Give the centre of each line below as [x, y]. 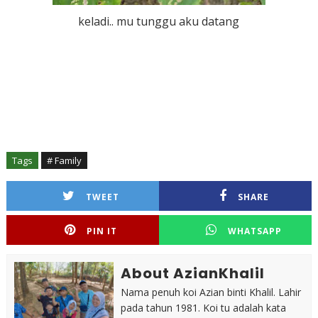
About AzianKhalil [192, 273]
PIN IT [102, 231]
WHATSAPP [255, 231]
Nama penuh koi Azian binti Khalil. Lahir [210, 292]
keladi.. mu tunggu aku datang [159, 21]
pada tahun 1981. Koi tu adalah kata [203, 307]
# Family [64, 160]
